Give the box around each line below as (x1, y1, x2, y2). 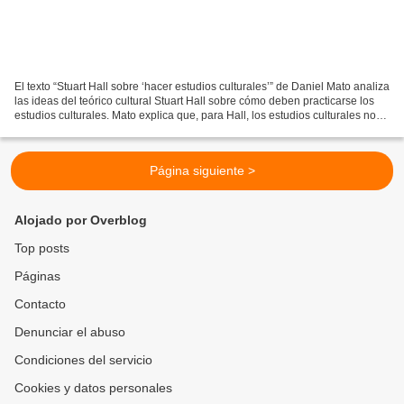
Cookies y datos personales (14, 381, 172, 396)
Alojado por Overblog (14, 213, 147, 228)
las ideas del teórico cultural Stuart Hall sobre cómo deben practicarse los (14, 95, 374, 108)
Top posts (14, 241, 69, 256)
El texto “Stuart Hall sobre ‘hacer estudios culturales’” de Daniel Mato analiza (14, 80, 390, 94)
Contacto (14, 297, 66, 312)
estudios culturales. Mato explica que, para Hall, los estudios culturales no (14, 109, 376, 123)
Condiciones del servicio (14, 353, 152, 368)
